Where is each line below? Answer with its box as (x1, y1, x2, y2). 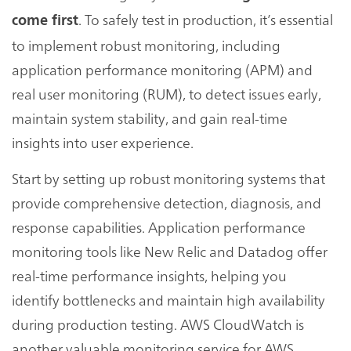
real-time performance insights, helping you (12, 265, 287, 285)
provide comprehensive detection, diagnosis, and (12, 192, 321, 212)
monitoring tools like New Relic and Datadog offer (12, 241, 327, 261)
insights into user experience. (12, 132, 194, 152)
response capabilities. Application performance (12, 216, 306, 237)
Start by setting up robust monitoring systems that (12, 168, 325, 188)
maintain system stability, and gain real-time (12, 107, 288, 128)
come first (12, 11, 78, 29)
